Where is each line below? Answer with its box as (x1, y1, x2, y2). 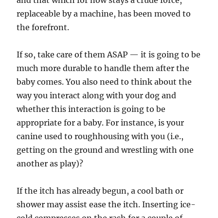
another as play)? (17, 159, 84, 168)
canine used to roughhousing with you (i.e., (17, 131, 184, 141)
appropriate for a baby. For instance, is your (17, 118, 184, 127)
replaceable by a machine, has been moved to (17, 9, 191, 18)
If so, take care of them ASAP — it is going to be (17, 50, 201, 59)
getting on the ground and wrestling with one (17, 145, 194, 155)
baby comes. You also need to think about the (17, 77, 192, 87)
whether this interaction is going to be (17, 104, 166, 114)
